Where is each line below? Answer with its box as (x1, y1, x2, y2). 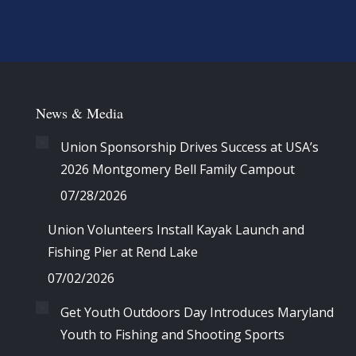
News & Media (36, 103, 123, 122)
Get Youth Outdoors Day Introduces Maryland (60, 303, 334, 321)
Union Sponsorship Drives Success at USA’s (60, 137, 319, 156)
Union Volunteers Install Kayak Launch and (48, 220, 304, 238)
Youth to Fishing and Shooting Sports (60, 325, 284, 343)
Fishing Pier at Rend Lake (48, 242, 198, 261)
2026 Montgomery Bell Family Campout (60, 160, 295, 178)
